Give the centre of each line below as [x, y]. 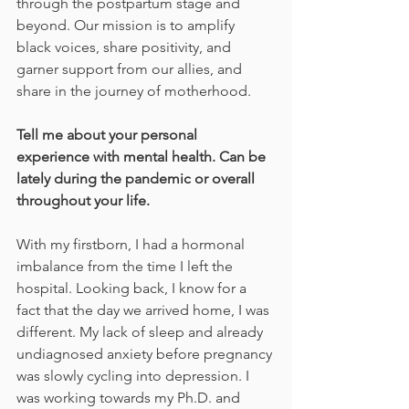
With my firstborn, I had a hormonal [132, 245]
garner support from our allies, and [131, 69]
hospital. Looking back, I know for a [133, 288]
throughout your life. [83, 201]
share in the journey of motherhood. [134, 91]
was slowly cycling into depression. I [135, 376]
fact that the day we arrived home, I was [145, 310]
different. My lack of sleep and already [142, 332]
